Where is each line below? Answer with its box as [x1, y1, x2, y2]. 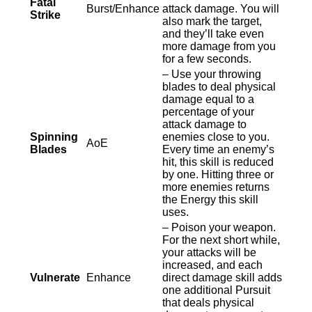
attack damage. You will [162, 3, 279, 15]
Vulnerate [30, 272, 80, 283]
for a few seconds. [162, 53, 251, 65]
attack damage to [162, 118, 247, 130]
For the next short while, [162, 234, 280, 246]
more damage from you [162, 40, 276, 52]
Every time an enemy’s [162, 143, 274, 155]
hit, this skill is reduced [162, 156, 274, 168]
